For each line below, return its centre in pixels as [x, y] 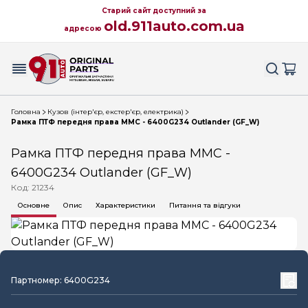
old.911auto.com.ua [174, 26]
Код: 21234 [33, 187]
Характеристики [125, 205]
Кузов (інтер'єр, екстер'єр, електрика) [115, 112]
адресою [84, 29]
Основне [34, 205]
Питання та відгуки [205, 205]
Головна [26, 112]
